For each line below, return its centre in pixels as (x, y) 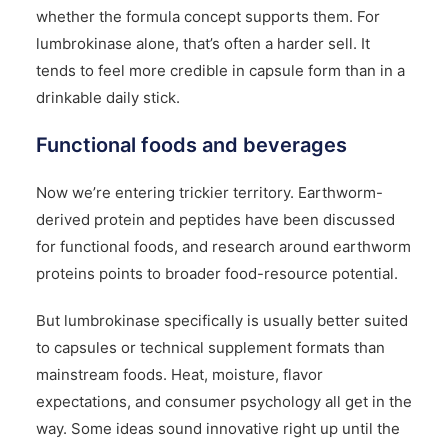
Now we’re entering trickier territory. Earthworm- (209, 192)
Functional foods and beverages (191, 144)
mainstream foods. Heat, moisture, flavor (179, 374)
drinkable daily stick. (107, 97)
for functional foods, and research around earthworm (223, 246)
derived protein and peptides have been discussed (215, 219)
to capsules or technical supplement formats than (210, 347)
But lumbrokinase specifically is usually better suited (221, 320)
